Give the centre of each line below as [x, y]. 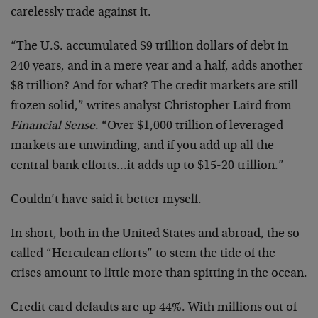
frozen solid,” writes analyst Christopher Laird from [151, 106]
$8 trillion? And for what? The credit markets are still [154, 87]
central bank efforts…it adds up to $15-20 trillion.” [147, 166]
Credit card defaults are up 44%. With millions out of [154, 308]
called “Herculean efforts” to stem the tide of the [143, 254]
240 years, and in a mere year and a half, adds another [157, 67]
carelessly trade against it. [81, 13]
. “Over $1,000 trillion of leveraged [189, 126]
